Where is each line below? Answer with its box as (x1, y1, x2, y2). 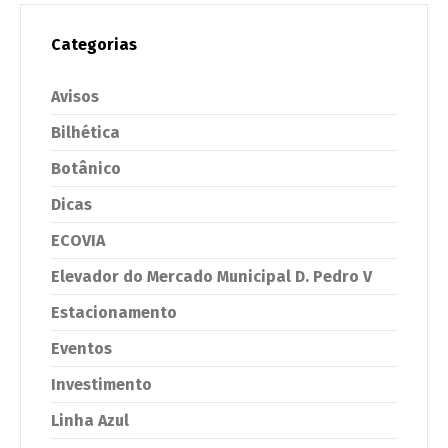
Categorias (51, 34, 137, 54)
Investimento (51, 374, 152, 394)
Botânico (51, 158, 121, 178)
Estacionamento (51, 302, 177, 322)
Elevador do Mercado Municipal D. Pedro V (51, 266, 372, 286)
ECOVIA (51, 230, 105, 250)
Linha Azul (51, 410, 129, 430)
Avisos (51, 86, 99, 106)
